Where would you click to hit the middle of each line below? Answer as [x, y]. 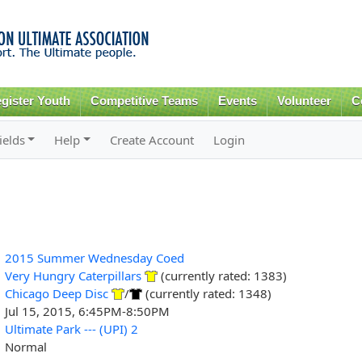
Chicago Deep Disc [56, 293]
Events [238, 101]
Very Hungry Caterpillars [73, 275]
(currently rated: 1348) [206, 293]
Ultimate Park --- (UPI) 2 [71, 328]
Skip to [146, 9]
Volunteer [304, 101]
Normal [25, 346]
